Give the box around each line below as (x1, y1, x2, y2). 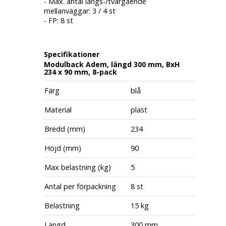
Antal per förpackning (44, 182, 116, 191)
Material (44, 105, 72, 115)
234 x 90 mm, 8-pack (43, 67, 117, 77)
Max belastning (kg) (44, 162, 111, 172)
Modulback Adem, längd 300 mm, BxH (43, 60, 180, 69)
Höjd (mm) (44, 143, 81, 153)
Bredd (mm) (44, 124, 85, 134)
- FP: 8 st (43, 16, 73, 25)
